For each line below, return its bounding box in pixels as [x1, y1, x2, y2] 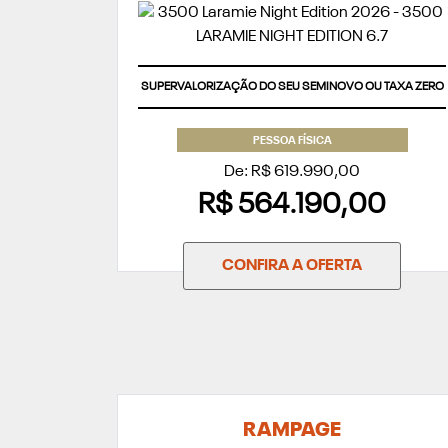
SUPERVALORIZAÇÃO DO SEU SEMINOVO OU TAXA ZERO [140, 81, 444, 93]
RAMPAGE [243, 421, 341, 442]
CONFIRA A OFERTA [222, 258, 362, 275]
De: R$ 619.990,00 [224, 164, 360, 181]
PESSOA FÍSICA [252, 136, 332, 148]
